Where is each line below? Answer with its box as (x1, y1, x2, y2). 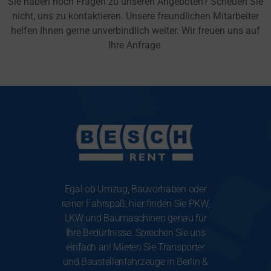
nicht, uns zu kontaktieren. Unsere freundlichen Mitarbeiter (12, 10, 259, 22)
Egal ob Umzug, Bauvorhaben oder (64, 183, 207, 195)
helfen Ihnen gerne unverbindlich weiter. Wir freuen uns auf (11, 25, 260, 37)
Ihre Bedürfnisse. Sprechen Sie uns (65, 227, 206, 239)
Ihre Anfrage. (108, 39, 163, 51)
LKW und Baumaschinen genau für (64, 212, 207, 224)
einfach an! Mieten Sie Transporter (66, 241, 205, 253)
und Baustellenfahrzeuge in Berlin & (63, 256, 208, 268)
